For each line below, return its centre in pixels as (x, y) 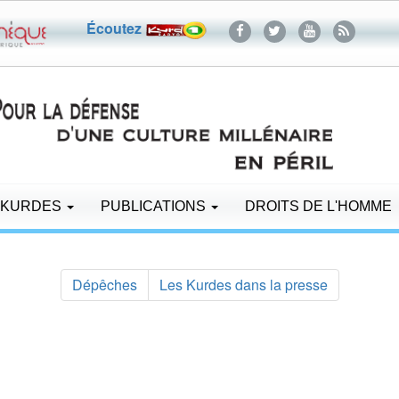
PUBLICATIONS (155, 206)
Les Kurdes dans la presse (243, 284)
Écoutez (115, 28)
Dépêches (104, 284)
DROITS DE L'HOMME (318, 206)
